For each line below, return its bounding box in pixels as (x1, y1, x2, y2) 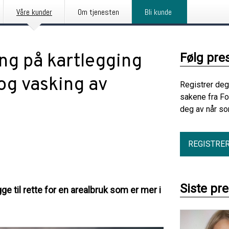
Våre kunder (16, 7, 52, 17)
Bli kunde (145, 7, 172, 17)
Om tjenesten (78, 7, 119, 17)
